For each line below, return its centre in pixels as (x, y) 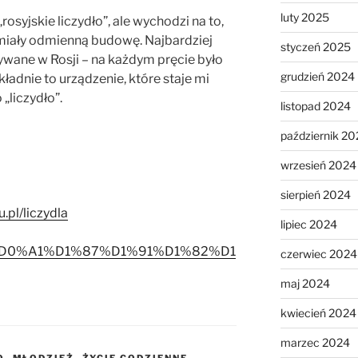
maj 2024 (305, 284)
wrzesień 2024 (318, 165)
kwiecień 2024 (318, 313)
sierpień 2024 (315, 195)
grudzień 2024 (317, 77)
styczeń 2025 (315, 47)
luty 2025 (304, 18)
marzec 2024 (315, 343)
